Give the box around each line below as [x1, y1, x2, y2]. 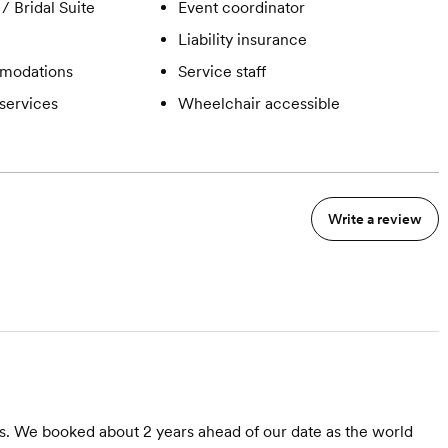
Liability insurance [177, 30, 307, 49]
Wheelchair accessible [177, 94, 340, 113]
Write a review [327, 211, 422, 227]
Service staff [177, 62, 266, 81]
